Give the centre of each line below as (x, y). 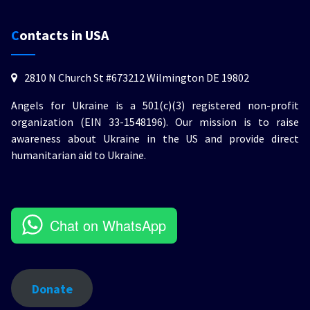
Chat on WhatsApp (108, 226)
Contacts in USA (64, 35)
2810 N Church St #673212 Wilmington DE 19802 (137, 78)
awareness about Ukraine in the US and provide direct (155, 139)
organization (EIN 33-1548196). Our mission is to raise (155, 122)
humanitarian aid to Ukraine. (79, 155)
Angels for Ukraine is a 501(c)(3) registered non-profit (155, 106)
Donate (52, 289)
